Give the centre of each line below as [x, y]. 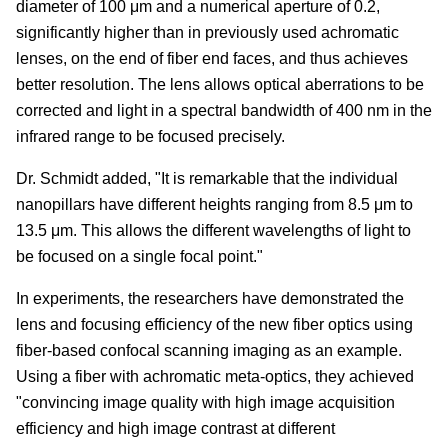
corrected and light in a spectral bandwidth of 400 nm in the [224, 110]
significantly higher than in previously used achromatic [207, 32]
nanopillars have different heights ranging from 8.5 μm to [214, 204]
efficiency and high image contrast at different [175, 428]
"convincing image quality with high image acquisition [205, 402]
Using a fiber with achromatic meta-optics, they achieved [215, 376]
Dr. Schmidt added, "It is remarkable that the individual [207, 178]
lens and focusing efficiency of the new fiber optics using [214, 324]
